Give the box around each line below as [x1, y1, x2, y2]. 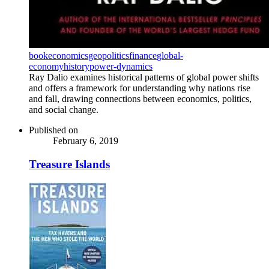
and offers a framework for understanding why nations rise [29, 83, 250, 94]
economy [29, 61, 64, 72]
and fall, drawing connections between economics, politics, [29, 94, 252, 104]
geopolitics [88, 50, 129, 61]
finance [129, 50, 157, 61]
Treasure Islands [29, 157, 110, 171]
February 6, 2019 [53, 136, 118, 147]
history [64, 61, 89, 72]
